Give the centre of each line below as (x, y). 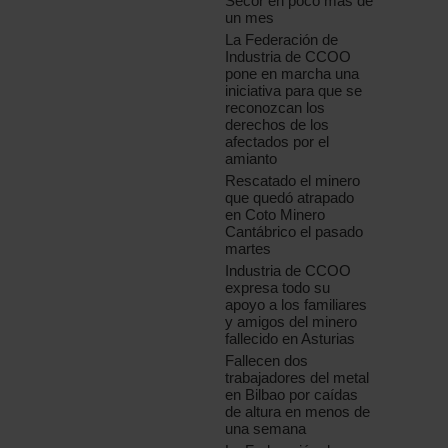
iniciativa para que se (294, 91)
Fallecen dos (267, 361)
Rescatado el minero (293, 181)
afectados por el (277, 142)
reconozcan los (275, 108)
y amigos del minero (291, 322)
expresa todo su (278, 288)
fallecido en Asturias (290, 339)
